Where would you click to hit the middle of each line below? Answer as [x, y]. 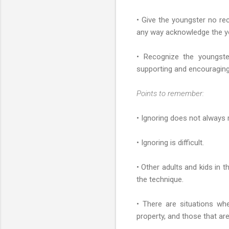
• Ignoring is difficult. [170, 142]
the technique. [160, 179]
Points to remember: [170, 93]
